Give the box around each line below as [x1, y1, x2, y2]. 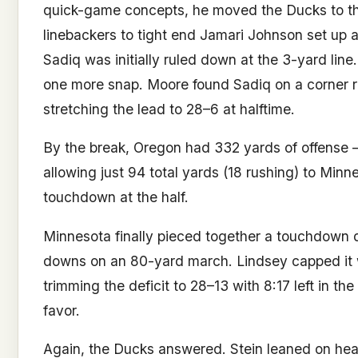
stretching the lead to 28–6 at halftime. [42, 100, 295, 117]
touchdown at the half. [42, 189, 189, 206]
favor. [42, 301, 80, 319]
